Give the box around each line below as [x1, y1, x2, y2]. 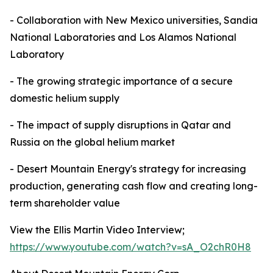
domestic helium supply [10, 92, 119, 104]
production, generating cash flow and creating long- [10, 180, 258, 192]
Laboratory [10, 48, 64, 60]
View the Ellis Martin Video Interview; [10, 224, 185, 236]
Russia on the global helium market [10, 136, 175, 148]
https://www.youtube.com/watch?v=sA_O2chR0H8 [10, 241, 251, 253]
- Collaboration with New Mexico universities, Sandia [10, 14, 258, 26]
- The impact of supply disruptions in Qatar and [10, 119, 231, 131]
